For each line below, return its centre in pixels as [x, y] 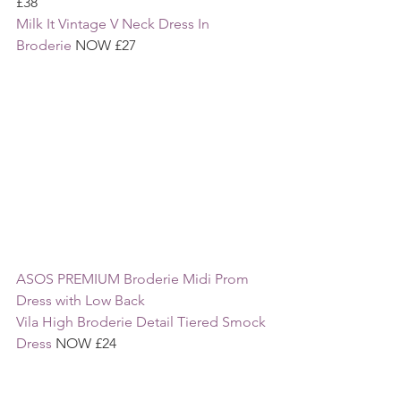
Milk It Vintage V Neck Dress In [115, 24]
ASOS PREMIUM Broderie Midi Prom [134, 278]
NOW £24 [86, 343]
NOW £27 [104, 46]
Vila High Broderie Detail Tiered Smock [143, 321]
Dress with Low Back [82, 300]
